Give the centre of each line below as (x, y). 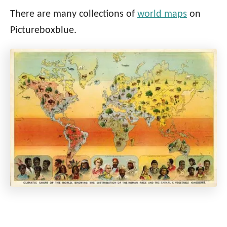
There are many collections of (74, 14)
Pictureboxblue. (43, 31)
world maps (162, 14)
